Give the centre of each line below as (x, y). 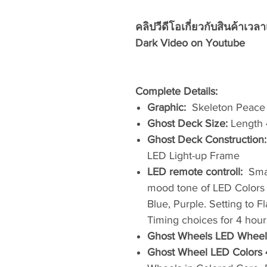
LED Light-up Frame (193, 156)
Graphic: (167, 107)
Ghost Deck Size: (189, 123)
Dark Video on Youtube (190, 43)
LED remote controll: (195, 172)
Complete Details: (176, 91)
